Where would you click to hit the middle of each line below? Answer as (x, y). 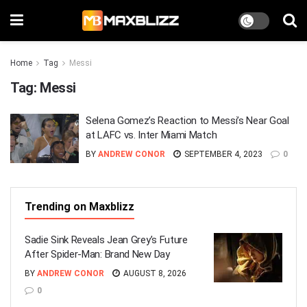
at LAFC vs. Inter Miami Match (151, 135)
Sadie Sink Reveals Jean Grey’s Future (106, 240)
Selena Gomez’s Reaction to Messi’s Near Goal (187, 121)
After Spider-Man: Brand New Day (97, 254)
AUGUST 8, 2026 (154, 273)
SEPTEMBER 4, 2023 (222, 154)
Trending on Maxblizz (79, 207)
